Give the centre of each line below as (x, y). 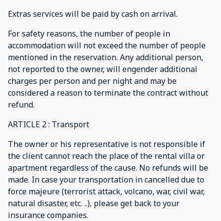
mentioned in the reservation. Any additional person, (106, 57)
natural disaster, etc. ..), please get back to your (94, 203)
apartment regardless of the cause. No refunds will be (108, 168)
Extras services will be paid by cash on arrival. (93, 14)
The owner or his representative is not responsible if (107, 144)
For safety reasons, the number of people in (89, 34)
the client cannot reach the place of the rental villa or (106, 156)
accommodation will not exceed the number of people (107, 45)
